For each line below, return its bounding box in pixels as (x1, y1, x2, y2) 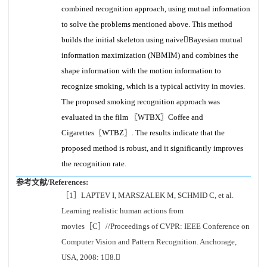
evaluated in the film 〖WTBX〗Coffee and (61, 113, 203, 122)
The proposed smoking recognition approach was (61, 97, 220, 106)
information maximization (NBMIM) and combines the (61, 51, 238, 60)
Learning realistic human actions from (61, 206, 184, 215)
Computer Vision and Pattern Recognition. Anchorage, (61, 237, 237, 246)
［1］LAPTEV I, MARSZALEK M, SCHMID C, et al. (61, 191, 234, 200)
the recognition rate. (61, 159, 126, 168)
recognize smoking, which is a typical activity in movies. (61, 82, 245, 91)
